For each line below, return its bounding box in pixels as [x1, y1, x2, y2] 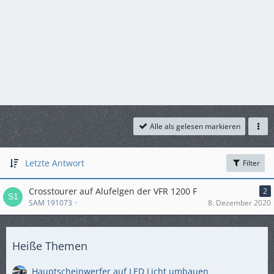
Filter [241, 158, 260, 168]
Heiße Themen [12, 239, 87, 253]
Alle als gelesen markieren [150, 121, 240, 131]
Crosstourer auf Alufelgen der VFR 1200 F [29, 185, 197, 197]
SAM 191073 [29, 198, 72, 208]
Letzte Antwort [25, 157, 84, 169]
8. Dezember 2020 [208, 198, 271, 208]
